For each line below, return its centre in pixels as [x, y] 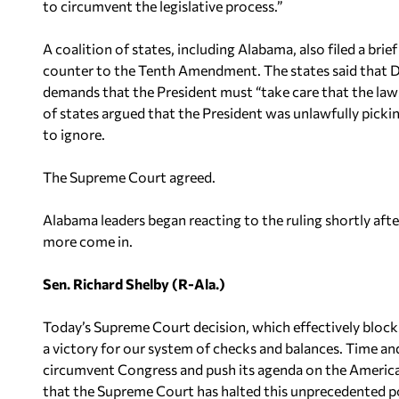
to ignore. [74, 134]
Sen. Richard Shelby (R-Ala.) [134, 284]
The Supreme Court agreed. [129, 177]
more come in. [88, 241]
